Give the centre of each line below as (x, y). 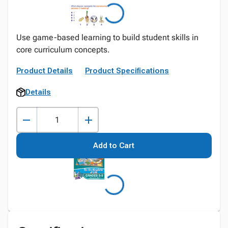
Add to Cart (114, 146)
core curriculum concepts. (63, 50)
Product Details (45, 71)
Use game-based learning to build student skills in (107, 37)
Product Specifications (127, 71)
